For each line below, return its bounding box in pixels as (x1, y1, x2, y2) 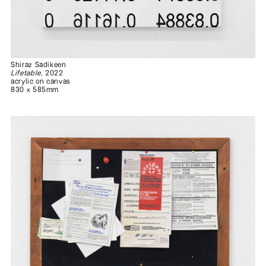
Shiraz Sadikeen (11, 61, 66, 69)
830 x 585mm (11, 85, 59, 94)
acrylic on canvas (11, 77, 71, 85)
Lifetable (11, 69, 41, 77)
